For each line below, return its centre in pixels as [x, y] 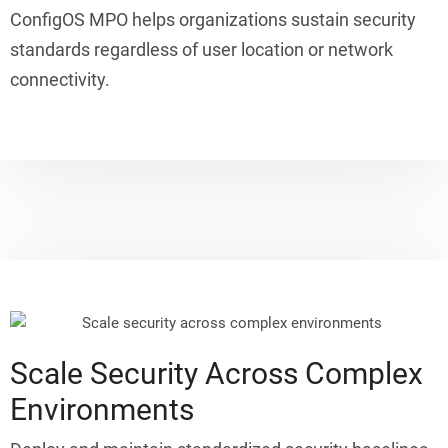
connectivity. [60, 80]
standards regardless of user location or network [201, 50]
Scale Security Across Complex [216, 373]
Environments [102, 409]
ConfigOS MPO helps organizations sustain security [213, 20]
